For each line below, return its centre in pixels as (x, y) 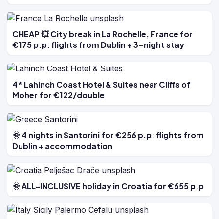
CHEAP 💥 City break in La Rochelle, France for (102, 34)
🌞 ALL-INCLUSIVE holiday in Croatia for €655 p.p (108, 186)
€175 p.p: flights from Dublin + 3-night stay (98, 44)
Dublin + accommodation (62, 146)
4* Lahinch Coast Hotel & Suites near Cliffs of (101, 85)
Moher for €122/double (58, 95)
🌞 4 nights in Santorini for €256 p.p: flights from (108, 135)
